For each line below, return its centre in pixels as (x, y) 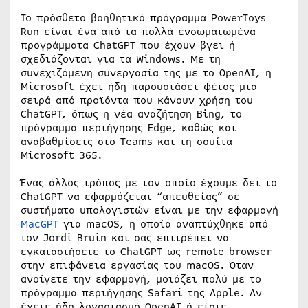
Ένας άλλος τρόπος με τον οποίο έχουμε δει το (149, 183)
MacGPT (40, 224)
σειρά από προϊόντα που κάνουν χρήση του (137, 100)
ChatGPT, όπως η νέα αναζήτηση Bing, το (131, 114)
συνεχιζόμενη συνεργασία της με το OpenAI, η (146, 73)
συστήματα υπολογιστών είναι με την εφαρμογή (150, 210)
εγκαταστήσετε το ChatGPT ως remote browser (146, 251)
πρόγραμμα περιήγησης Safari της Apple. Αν (141, 293)
